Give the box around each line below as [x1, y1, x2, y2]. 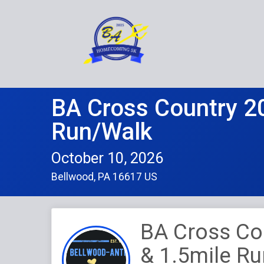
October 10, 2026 [51, 148, 163, 167]
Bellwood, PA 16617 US [51, 170, 157, 183]
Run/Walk [51, 117, 152, 146]
